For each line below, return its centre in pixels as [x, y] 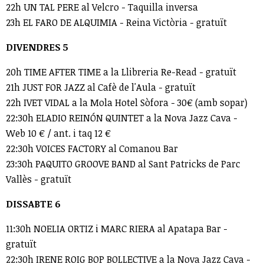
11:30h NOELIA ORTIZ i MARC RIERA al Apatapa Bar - [117, 229]
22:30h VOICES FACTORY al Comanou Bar [92, 148]
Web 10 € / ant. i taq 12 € [58, 133]
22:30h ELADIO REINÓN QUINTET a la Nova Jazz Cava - [122, 118]
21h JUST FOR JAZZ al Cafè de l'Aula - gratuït [102, 87]
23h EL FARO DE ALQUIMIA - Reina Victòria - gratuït [116, 22]
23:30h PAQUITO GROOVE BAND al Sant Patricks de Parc [123, 164]
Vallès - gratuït [39, 179]
